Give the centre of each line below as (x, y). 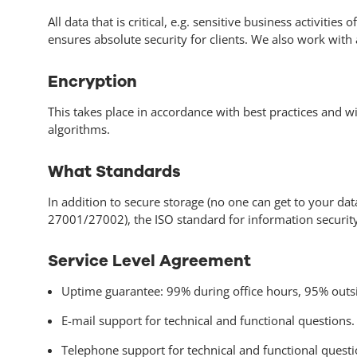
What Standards (114, 171)
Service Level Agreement (149, 261)
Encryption (92, 81)
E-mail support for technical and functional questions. (208, 321)
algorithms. (78, 129)
